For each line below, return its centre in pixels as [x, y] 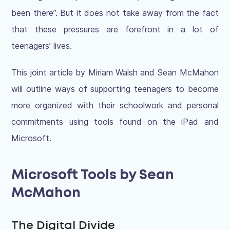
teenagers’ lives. [42, 45]
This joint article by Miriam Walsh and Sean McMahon [115, 72]
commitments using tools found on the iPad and [115, 121]
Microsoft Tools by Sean [93, 175]
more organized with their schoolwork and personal [115, 105]
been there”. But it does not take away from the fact [115, 13]
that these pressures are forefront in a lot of [115, 29]
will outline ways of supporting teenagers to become [115, 89]
